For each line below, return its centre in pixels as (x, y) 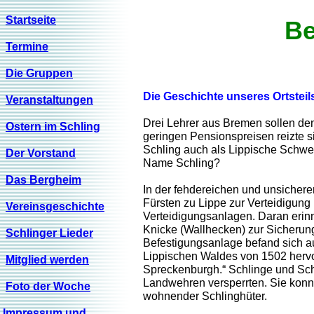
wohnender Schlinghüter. (205, 296)
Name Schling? (182, 163)
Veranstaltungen (49, 100)
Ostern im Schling (53, 127)
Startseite (31, 20)
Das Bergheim (43, 180)
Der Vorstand (41, 153)
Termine (27, 47)
